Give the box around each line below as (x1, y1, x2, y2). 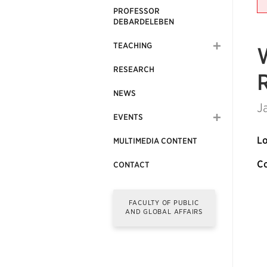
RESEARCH (113, 65, 154, 74)
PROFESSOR (113, 7, 160, 15)
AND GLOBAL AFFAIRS (125, 207, 203, 216)
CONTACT (113, 160, 150, 169)
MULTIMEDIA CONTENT (113, 136, 197, 145)
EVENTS (113, 113, 143, 122)
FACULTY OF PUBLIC (129, 198, 199, 207)
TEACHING (113, 41, 152, 50)
